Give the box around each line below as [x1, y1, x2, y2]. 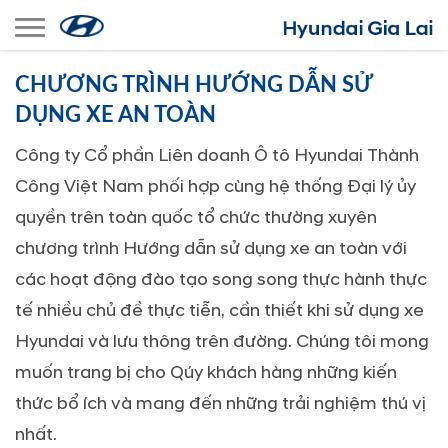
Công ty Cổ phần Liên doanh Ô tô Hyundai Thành [15, 144, 419, 167]
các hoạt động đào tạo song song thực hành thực [15, 268, 427, 291]
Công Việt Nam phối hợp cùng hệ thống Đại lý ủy [15, 175, 416, 198]
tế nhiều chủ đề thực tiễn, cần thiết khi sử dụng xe [15, 299, 424, 322]
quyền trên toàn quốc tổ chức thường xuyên [15, 206, 377, 229]
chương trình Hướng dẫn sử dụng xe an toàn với [15, 237, 407, 260]
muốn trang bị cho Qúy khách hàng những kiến [15, 361, 397, 384]
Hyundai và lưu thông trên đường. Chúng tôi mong [15, 330, 429, 353]
